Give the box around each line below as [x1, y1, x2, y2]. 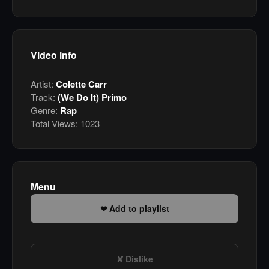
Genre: [31, 104, 60, 117]
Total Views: [31, 117, 78, 130]
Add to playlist [109, 202, 169, 215]
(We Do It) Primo [58, 91, 127, 104]
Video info [31, 48, 77, 62]
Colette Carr [56, 77, 107, 91]
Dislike [125, 253, 153, 265]
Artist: [31, 77, 56, 91]
